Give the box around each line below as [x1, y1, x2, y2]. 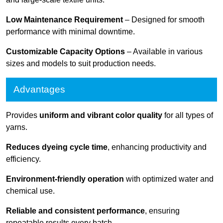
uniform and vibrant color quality [39, 111, 162, 119]
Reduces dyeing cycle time [6, 142, 108, 151]
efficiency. [6, 154, 41, 163]
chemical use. [6, 186, 55, 195]
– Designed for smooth [123, 15, 205, 24]
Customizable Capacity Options [6, 47, 125, 56]
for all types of [162, 111, 213, 119]
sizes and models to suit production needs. [6, 59, 156, 68]
